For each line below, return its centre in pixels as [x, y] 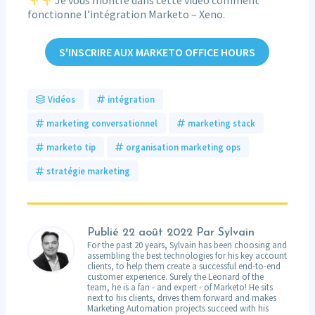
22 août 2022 [157, 232]
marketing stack [221, 123]
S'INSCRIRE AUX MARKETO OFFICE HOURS [157, 52]
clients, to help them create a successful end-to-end [184, 265]
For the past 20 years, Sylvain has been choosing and [187, 244]
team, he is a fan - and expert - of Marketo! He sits [180, 287]
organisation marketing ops [183, 147]
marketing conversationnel [102, 123]
